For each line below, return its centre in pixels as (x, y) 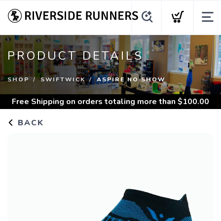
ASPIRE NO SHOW (131, 79)
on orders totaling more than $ (123, 102)
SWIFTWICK (63, 79)
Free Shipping (38, 102)
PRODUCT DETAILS (75, 56)
